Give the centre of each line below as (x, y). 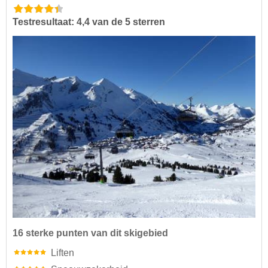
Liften (63, 253)
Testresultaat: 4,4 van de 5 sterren (89, 22)
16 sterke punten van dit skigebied (90, 233)
